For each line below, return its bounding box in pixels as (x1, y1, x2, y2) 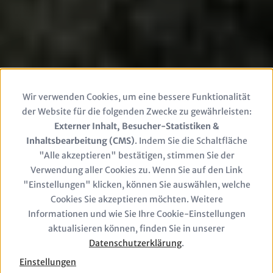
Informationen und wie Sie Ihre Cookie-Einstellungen (27, 208, 246, 219)
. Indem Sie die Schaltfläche (134, 135, 247, 146)
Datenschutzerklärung (89, 238, 182, 249)
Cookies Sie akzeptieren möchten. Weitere (50, 194, 223, 205)
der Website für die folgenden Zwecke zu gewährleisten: (21, 106, 252, 117)
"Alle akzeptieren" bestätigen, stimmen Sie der (38, 150, 235, 161)
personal (136, 144, 218, 168)
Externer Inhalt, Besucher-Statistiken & (54, 121, 219, 132)
